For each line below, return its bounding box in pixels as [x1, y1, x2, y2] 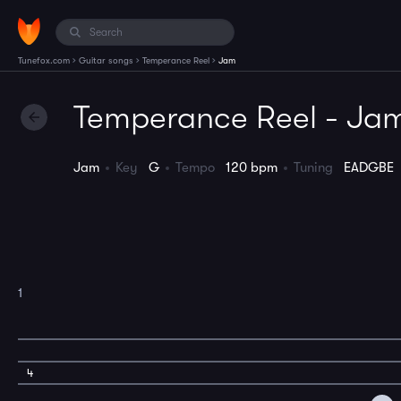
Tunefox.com [18, 55, 70, 65]
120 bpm [226, 159, 277, 175]
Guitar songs [79, 55, 133, 65]
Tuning [294, 159, 344, 175]
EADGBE [344, 159, 394, 175]
